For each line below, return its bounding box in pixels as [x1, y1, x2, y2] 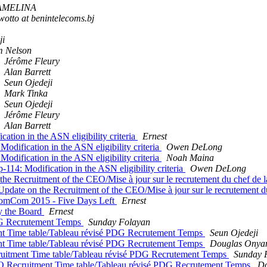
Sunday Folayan [88, 216, 150, 227]
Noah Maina [166, 152, 214, 163]
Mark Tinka [4, 88, 48, 98]
